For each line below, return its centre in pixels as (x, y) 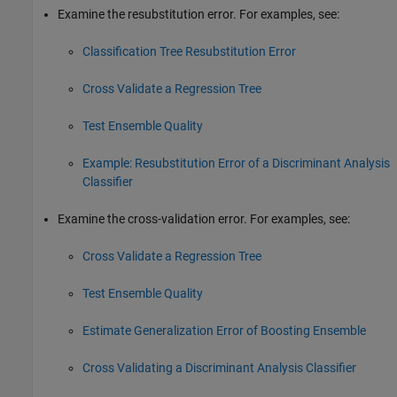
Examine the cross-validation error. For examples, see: (204, 219)
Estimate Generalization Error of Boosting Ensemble (224, 331)
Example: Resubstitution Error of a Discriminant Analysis (236, 163)
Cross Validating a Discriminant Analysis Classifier (219, 368)
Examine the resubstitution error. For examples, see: (198, 15)
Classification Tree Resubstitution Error (189, 52)
